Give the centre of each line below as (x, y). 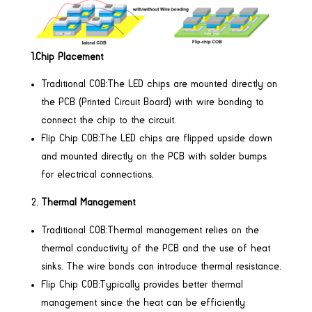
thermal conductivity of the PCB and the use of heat (155, 249)
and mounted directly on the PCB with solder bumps (154, 157)
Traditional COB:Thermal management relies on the (150, 231)
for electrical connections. (97, 175)
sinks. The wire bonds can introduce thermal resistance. (161, 267)
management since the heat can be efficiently (143, 303)
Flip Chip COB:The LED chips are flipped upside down (156, 139)
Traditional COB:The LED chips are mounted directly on (159, 85)
